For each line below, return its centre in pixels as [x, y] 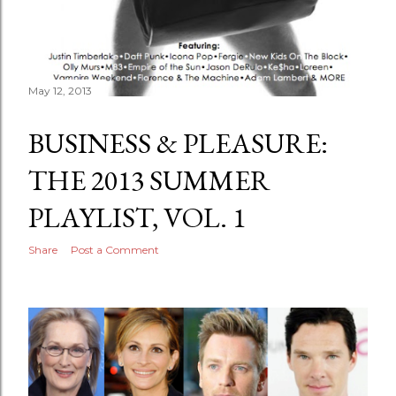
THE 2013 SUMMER [149, 181]
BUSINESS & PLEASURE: [178, 144]
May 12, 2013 [60, 91]
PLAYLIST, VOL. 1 [137, 218]
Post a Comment [115, 250]
